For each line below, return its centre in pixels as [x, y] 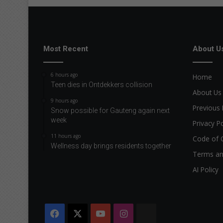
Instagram [149, 213]
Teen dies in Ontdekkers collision [102, 84]
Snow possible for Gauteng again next [110, 110]
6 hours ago [64, 74]
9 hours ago [64, 100]
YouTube [124, 213]
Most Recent [66, 49]
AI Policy [206, 169]
